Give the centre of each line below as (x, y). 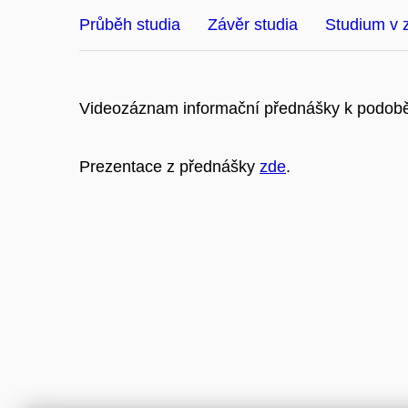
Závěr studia (253, 25)
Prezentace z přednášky (169, 166)
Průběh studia (130, 25)
